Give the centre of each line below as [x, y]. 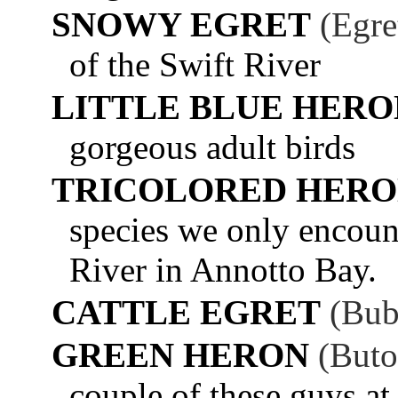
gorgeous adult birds [212, 147]
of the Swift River [195, 64]
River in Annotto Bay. [223, 269]
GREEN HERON [180, 354]
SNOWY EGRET [181, 24]
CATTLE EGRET [186, 312]
